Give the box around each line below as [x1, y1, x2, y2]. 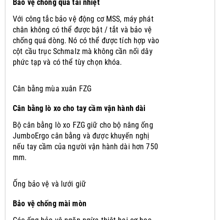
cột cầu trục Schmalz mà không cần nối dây [13, 46, 153, 56]
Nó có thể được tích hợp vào [68, 35, 160, 45]
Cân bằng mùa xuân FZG [13, 83, 91, 93]
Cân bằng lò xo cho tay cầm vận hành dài [13, 103, 146, 113]
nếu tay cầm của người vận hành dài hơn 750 [13, 141, 158, 151]
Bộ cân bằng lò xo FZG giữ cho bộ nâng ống [13, 120, 153, 130]
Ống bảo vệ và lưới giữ [13, 179, 86, 189]
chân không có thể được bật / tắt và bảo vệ [13, 25, 152, 34]
